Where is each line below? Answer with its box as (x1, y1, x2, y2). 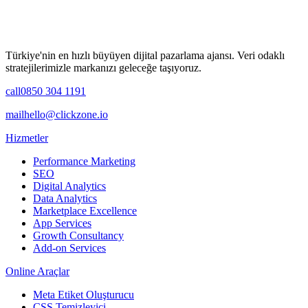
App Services (33, 217, 91, 229)
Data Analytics (33, 192, 97, 204)
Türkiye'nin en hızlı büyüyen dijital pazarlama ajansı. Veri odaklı (5, 49, 285, 61)
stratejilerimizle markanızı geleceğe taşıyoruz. (5, 61, 201, 74)
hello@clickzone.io (24, 108, 108, 120)
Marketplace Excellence (33, 204, 137, 217)
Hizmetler (5, 131, 48, 144)
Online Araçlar (5, 265, 69, 277)
